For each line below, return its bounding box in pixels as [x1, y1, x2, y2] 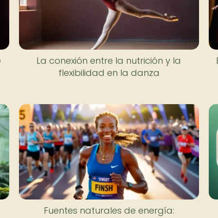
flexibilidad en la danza [58, 66, 160, 79]
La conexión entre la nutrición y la [36, 54, 182, 67]
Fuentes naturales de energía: [43, 204, 174, 217]
